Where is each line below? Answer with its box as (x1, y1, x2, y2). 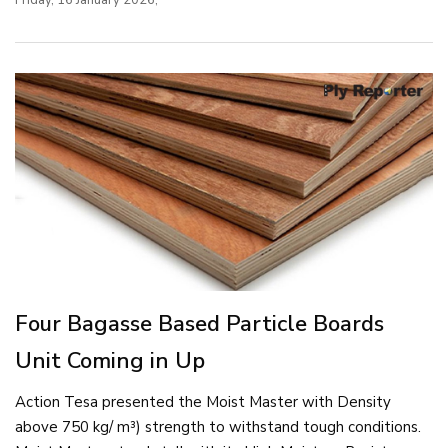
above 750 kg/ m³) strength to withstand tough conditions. (15, 417, 421, 438)
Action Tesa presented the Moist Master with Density (15, 392, 391, 413)
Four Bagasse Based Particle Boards (15, 309, 384, 340)
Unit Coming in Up (15, 346, 205, 377)
